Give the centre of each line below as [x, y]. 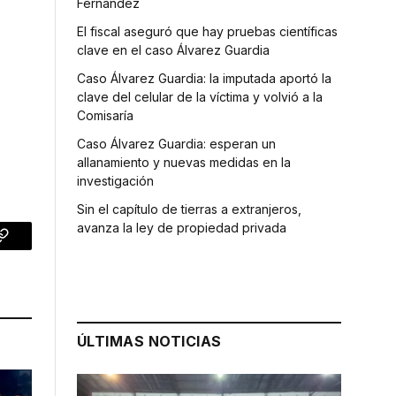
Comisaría [105, 115]
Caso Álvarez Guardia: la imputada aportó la [204, 78]
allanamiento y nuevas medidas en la [184, 162]
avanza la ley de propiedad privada [182, 227]
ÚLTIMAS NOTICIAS [149, 341]
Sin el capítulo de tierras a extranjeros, [189, 209]
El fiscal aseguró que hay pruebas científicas [207, 31]
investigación [115, 180]
